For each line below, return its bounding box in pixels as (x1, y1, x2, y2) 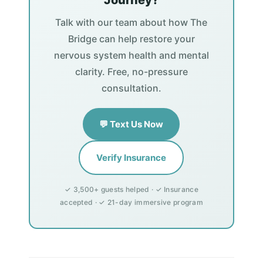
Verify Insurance (96, 152, 167, 164)
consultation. (101, 82, 161, 95)
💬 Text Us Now (99, 119, 164, 130)
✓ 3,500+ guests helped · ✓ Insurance (65, 185, 198, 194)
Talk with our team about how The (55, 16, 208, 29)
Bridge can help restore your (68, 33, 195, 45)
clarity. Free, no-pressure (75, 66, 188, 78)
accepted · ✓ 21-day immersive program (59, 198, 204, 207)
